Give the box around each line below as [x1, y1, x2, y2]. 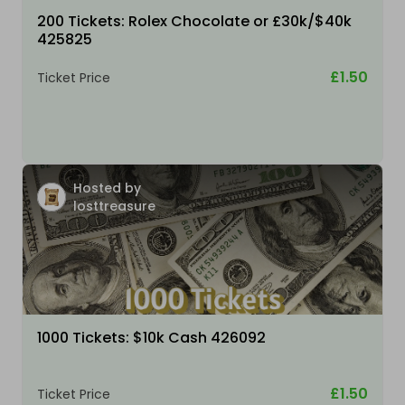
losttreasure [73, 197, 155, 216]
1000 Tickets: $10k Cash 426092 [37, 327, 266, 349]
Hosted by [73, 179, 141, 198]
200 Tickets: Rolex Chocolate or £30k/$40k [37, 11, 352, 33]
